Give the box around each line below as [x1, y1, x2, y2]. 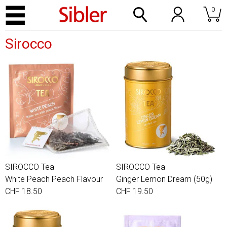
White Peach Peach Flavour [5, 174, 103, 184]
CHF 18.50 [5, 186, 42, 196]
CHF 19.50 [116, 186, 153, 196]
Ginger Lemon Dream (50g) [116, 174, 212, 184]
